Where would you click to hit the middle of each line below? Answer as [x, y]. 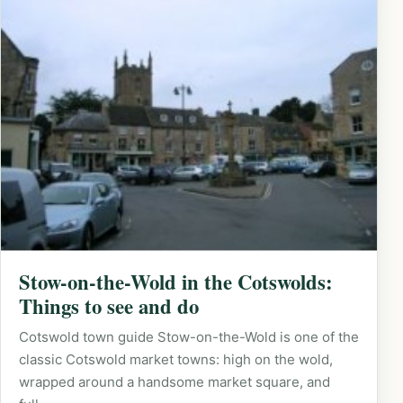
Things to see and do [109, 307]
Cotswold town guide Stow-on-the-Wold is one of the [189, 337]
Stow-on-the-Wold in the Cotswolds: [176, 282]
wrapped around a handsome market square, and [175, 382]
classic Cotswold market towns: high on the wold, [176, 360]
